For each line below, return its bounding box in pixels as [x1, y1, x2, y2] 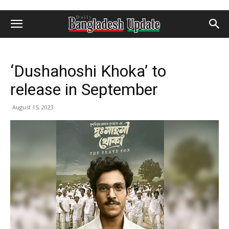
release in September [10, 80, 158, 99]
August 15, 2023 [12, 103, 54, 111]
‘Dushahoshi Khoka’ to [10, 61, 166, 81]
